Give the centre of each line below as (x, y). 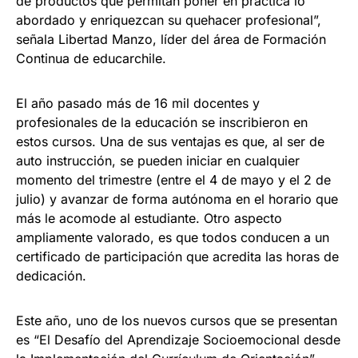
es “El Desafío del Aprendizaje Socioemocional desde (178, 340)
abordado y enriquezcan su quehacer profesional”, (169, 20)
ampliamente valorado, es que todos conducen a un (173, 238)
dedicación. (51, 276)
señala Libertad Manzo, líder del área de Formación (171, 40)
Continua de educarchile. (91, 59)
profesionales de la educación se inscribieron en (162, 123)
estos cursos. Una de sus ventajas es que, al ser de (170, 142)
